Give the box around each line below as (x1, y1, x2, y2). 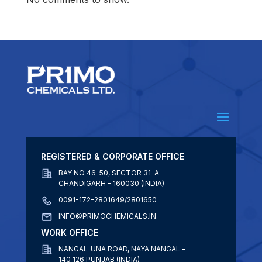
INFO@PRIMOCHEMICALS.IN (58, 212, 156, 220)
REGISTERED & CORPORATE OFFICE (40, 151, 184, 161)
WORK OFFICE (40, 227, 98, 237)
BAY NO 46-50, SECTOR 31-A (58, 168, 159, 177)
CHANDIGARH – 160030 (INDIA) (58, 179, 164, 188)
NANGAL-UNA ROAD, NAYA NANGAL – (58, 244, 185, 253)
